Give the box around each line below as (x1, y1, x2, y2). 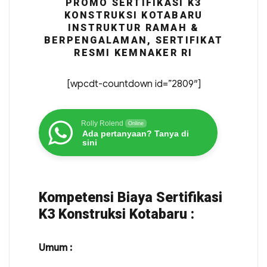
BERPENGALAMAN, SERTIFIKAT (44, 35, 223, 46)
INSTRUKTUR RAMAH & (67, 22, 200, 33)
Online (128, 120, 144, 126)
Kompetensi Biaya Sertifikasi (38, 190, 222, 206)
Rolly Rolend (80, 119, 123, 128)
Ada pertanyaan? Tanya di (82, 129, 189, 138)
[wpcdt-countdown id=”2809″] (66, 78, 201, 90)
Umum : (38, 242, 72, 254)
